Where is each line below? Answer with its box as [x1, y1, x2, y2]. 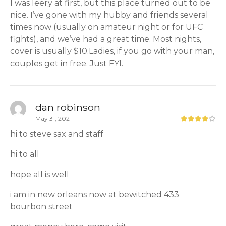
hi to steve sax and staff [10, 129, 103, 139]
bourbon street [10, 202, 73, 212]
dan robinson [35, 101, 100, 114]
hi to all [10, 149, 39, 159]
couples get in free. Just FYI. [10, 59, 123, 69]
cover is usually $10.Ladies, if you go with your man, [10, 46, 214, 56]
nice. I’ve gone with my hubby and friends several [10, 10, 208, 20]
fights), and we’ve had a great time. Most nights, [10, 34, 201, 44]
